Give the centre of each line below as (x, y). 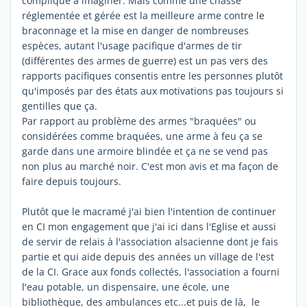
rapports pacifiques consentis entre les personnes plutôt (152, 75)
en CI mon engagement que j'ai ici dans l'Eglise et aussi (149, 226)
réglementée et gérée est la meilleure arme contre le (143, 15)
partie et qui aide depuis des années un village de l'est (148, 256)
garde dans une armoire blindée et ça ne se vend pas (145, 151)
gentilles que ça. (60, 106)
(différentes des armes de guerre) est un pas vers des (145, 60)
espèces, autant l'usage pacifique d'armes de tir (132, 45)
